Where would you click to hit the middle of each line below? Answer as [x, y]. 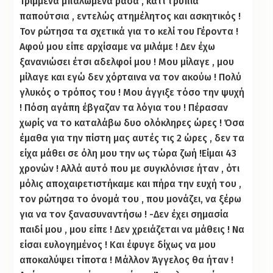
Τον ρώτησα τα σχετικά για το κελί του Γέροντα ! [129, 31]
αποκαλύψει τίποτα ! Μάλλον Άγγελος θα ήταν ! [127, 260]
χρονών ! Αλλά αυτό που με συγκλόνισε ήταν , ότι [130, 168]
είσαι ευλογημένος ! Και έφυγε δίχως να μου [118, 244]
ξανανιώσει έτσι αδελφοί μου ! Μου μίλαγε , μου [127, 62]
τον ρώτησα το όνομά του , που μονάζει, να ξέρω [131, 199]
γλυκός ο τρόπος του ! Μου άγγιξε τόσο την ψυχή [132, 92]
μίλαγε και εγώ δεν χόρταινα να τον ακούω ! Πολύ [131, 77]
